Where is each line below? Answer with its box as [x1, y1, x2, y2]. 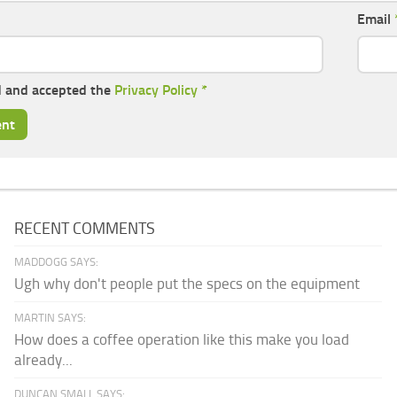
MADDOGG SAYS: [14, 254, 99, 269]
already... [14, 350, 74, 369]
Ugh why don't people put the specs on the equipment [14, 274, 361, 292]
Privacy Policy [114, 81, 198, 98]
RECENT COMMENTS [14, 218, 156, 238]
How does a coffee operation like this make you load [14, 330, 350, 348]
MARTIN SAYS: [14, 310, 87, 324]
